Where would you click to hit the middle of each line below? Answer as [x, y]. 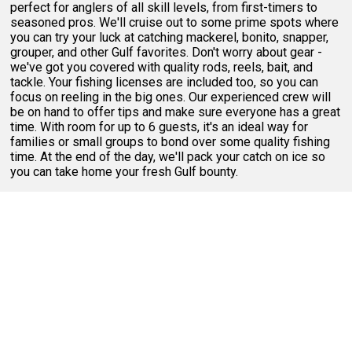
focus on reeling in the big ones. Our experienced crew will [171, 97]
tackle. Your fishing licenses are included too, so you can [165, 82]
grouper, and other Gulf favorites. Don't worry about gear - [167, 52]
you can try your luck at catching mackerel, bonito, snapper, [170, 37]
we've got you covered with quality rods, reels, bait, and [162, 67]
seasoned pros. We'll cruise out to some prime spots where [175, 22]
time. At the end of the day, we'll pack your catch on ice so [168, 156]
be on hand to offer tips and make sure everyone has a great [176, 112]
